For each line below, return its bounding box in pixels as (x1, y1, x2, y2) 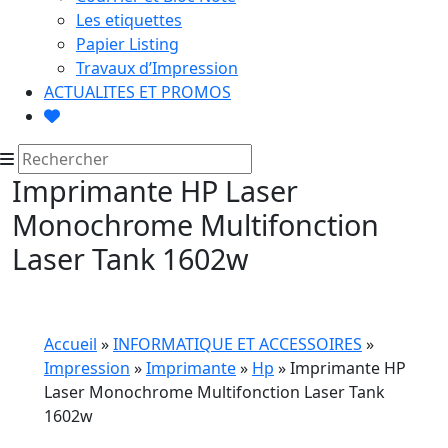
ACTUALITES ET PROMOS (44, 80, 231, 103)
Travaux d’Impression (76, 56, 238, 79)
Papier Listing (76, 32, 179, 55)
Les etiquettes (76, 8, 182, 31)
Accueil (44, 332, 97, 355)
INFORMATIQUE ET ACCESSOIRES (113, 332, 362, 355)
